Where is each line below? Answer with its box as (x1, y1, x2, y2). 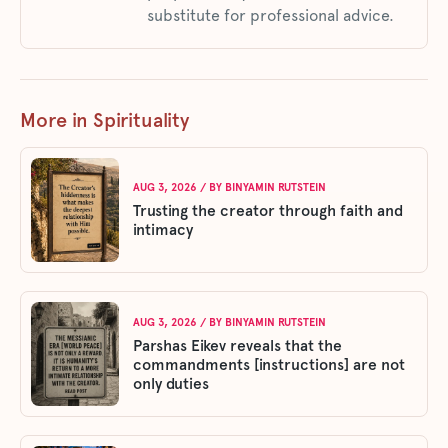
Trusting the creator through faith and (133, 201, 403, 220)
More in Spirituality (20, 108, 189, 132)
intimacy (133, 220, 193, 239)
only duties (133, 373, 209, 393)
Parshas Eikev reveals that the (133, 335, 342, 355)
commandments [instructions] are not (133, 354, 405, 374)
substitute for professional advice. (147, 6, 394, 25)
